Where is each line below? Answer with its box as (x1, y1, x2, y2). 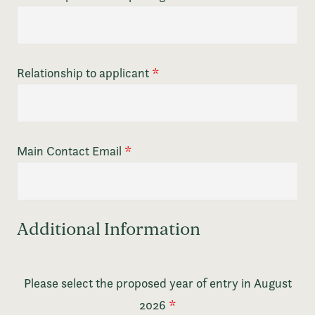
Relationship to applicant (17, 65, 153, 81)
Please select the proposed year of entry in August (23, 276, 292, 291)
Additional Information (17, 219, 201, 240)
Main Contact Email (17, 143, 125, 159)
